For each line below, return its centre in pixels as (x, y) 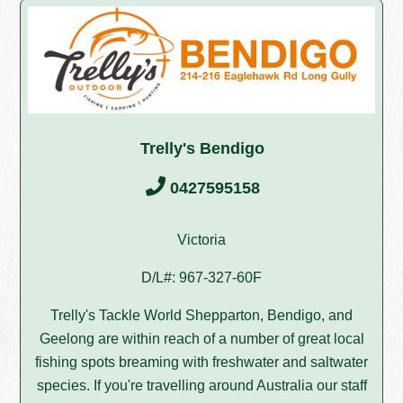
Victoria (201, 239)
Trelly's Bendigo (202, 148)
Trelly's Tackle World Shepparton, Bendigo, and (201, 315)
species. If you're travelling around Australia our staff (201, 385)
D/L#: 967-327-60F (201, 277)
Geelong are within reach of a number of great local (201, 338)
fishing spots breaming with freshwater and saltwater (201, 362)
